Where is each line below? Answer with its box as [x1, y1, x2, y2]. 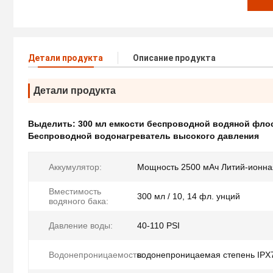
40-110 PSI [137, 221, 180, 231]
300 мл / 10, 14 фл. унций [137, 191, 240, 202]
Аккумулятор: [49, 162, 102, 172]
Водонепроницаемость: [49, 250, 143, 260]
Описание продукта [133, 53, 216, 63]
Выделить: [28, 119, 78, 129]
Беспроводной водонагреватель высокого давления [28, 131, 259, 141]
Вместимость [49, 186, 101, 197]
